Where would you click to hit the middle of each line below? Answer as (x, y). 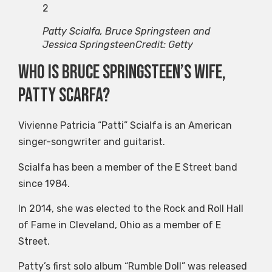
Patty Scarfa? (64, 96)
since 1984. (44, 183)
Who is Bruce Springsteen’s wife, (122, 73)
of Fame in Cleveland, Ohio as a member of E (120, 225)
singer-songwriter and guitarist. (92, 142)
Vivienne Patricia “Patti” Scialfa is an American (125, 126)
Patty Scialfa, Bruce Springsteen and (127, 32)
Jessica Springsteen (89, 45)
